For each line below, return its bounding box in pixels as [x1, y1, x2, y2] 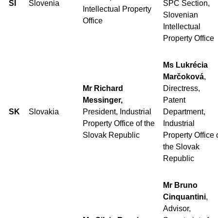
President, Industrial [83, 107, 151, 116]
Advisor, [163, 204, 191, 213]
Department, [163, 107, 205, 116]
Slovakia [29, 107, 59, 116]
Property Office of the [83, 119, 155, 127]
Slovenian [163, 10, 198, 19]
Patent [163, 95, 185, 104]
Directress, [163, 84, 200, 92]
